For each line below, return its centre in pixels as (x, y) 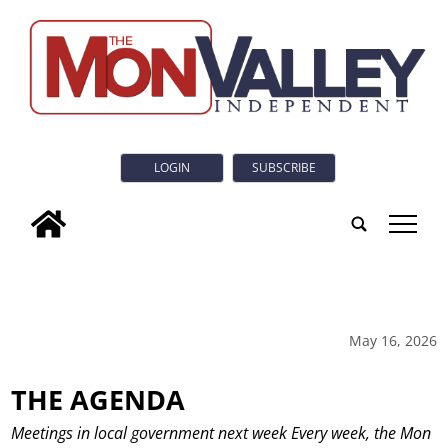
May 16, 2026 (392, 340)
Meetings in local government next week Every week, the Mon (221, 433)
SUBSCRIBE (284, 168)
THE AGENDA (98, 399)
